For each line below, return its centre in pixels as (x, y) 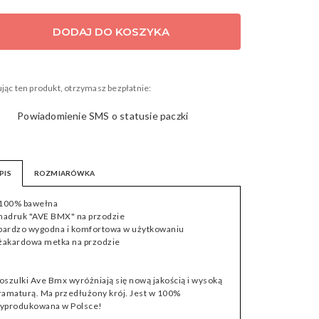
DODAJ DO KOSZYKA (111, 32)
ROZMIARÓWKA (64, 173)
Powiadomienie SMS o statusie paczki (102, 115)
